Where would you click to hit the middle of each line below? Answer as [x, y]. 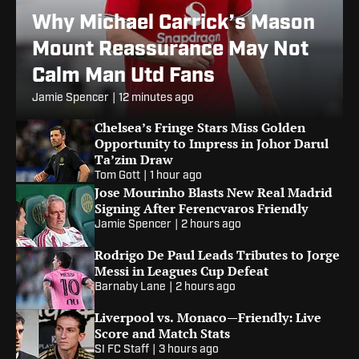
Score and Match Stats [162, 334]
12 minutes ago [156, 99]
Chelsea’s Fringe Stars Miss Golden [200, 128]
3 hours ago [189, 350]
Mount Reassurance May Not [170, 50]
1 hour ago [176, 176]
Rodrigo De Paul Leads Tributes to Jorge [217, 255]
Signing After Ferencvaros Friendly [201, 209]
